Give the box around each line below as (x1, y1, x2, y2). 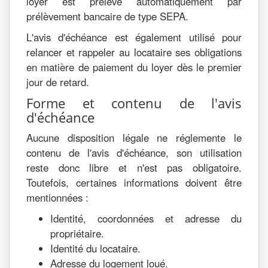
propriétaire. (50, 226, 104, 240)
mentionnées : (26, 190, 89, 205)
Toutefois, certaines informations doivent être (26, 175, 242, 190)
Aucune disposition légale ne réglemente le (26, 130, 242, 145)
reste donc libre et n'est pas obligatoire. (26, 160, 242, 175)
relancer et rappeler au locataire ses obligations (26, 45, 242, 59)
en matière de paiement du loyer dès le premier (26, 60, 242, 74)
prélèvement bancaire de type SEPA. (26, 9, 188, 23)
